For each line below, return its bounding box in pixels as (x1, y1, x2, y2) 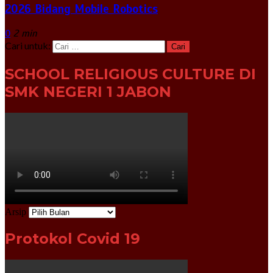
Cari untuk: (5, 39, 51, 51)
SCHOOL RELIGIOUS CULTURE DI (5, 65, 256, 83)
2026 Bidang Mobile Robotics (5, 2, 158, 16)
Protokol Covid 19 (5, 230, 140, 248)
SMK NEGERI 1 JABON (5, 82, 171, 101)
